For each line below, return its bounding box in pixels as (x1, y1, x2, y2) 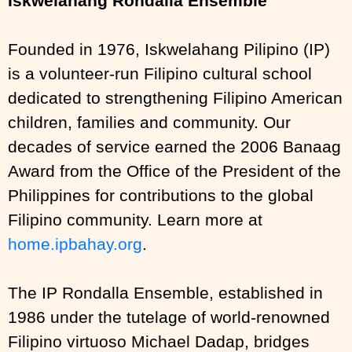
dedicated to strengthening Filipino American (8, 89, 343, 107)
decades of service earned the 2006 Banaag (8, 137, 341, 156)
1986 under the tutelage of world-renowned (8, 308, 330, 326)
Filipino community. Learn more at (8, 211, 262, 229)
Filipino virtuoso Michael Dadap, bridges (8, 332, 310, 350)
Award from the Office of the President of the (8, 162, 341, 180)
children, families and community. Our (8, 113, 291, 131)
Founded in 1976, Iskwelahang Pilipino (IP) (8, 40, 330, 58)
